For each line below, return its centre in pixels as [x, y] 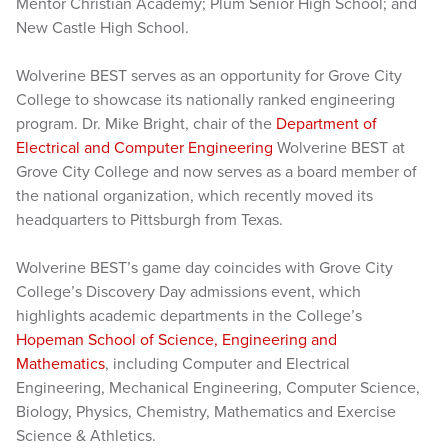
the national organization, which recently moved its [194, 196]
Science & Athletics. [88, 436]
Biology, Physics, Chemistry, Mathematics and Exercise [206, 412]
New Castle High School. [102, 28]
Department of [326, 124]
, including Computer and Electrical [227, 364]
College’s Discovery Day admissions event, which [188, 292]
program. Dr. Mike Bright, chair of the [146, 124]
